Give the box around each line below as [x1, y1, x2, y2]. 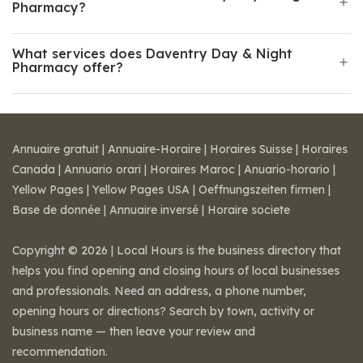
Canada [12, 162, 55, 177]
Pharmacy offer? [12, 59, 123, 75]
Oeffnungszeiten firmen [199, 182, 325, 197]
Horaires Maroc [150, 162, 235, 177]
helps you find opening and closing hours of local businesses [12, 263, 340, 278]
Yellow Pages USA [92, 182, 190, 197]
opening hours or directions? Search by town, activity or [12, 304, 314, 318]
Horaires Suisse [210, 142, 293, 156]
